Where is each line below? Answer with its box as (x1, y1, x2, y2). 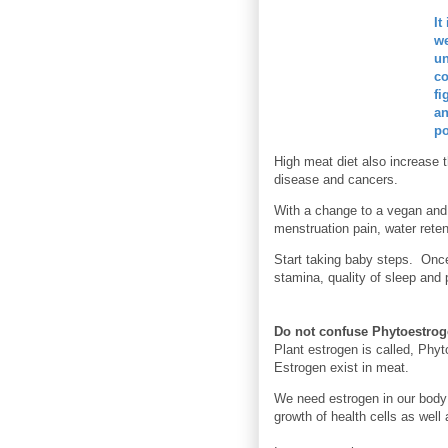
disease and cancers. (274, 172, 398, 188)
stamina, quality (274, 270, 370, 286)
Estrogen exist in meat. (274, 360, 409, 376)
